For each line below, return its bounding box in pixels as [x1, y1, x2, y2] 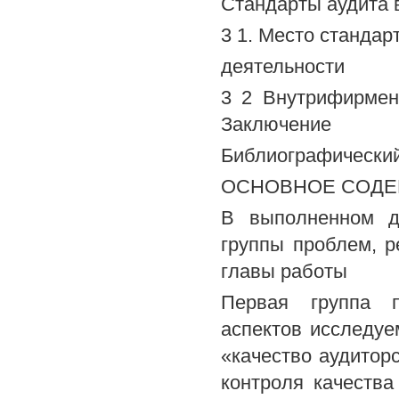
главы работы [221, 260, 347, 282]
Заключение [221, 113, 331, 135]
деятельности [221, 55, 345, 77]
